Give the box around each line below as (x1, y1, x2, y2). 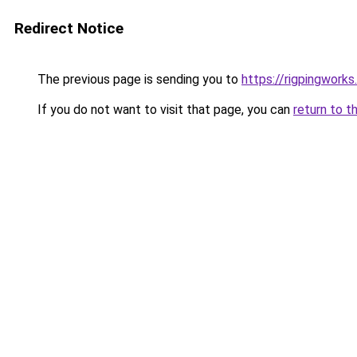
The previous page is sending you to (34, 72, 241, 87)
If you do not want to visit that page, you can (34, 102, 293, 117)
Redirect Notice (14, 19, 124, 37)
